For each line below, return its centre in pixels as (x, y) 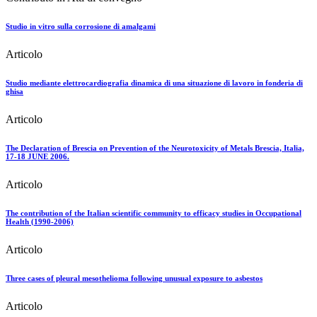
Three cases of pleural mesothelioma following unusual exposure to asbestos (134, 278)
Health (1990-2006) (40, 222)
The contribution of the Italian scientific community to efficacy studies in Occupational (154, 213)
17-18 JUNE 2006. (38, 157)
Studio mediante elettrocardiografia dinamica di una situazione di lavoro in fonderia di (154, 83)
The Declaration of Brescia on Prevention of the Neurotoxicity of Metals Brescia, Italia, (155, 148)
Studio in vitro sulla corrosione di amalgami (81, 27)
